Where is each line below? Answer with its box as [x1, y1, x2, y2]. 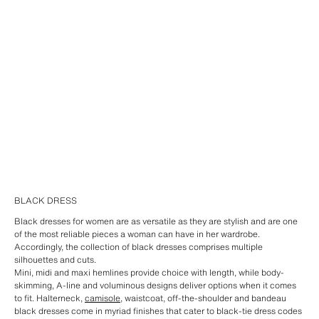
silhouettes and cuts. [14, 253, 96, 266]
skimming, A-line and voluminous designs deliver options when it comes [14, 279, 296, 291]
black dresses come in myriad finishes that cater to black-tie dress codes [14, 305, 302, 317]
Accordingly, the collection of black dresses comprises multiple [14, 241, 263, 253]
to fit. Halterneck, [14, 292, 85, 304]
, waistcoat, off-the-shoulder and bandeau [120, 292, 286, 304]
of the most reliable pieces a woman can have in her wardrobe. [14, 228, 260, 240]
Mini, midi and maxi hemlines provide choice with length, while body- [14, 266, 284, 278]
